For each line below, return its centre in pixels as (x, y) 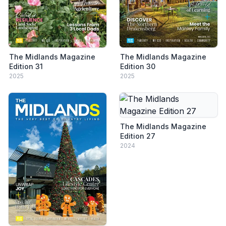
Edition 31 (26, 67)
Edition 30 (138, 67)
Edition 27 (138, 136)
